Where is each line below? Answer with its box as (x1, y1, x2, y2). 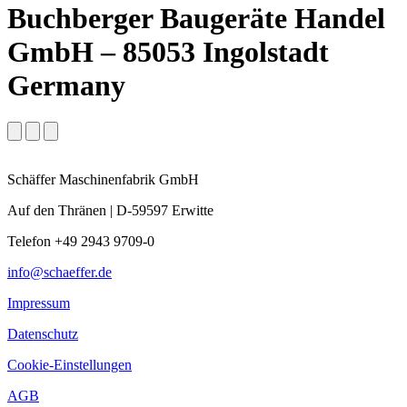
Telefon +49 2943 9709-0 (7, 233, 154, 250)
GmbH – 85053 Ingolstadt (7, 35, 329, 68)
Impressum (7, 295, 70, 312)
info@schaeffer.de (7, 264, 112, 281)
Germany (7, 68, 125, 102)
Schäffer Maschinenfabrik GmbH (7, 172, 199, 188)
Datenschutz (7, 326, 78, 342)
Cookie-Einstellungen (7, 357, 132, 373)
